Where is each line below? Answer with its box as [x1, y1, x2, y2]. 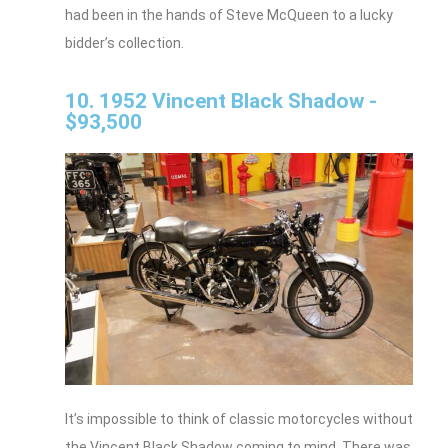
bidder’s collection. [65, 35, 184, 52]
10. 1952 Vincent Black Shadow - [65, 89, 377, 114]
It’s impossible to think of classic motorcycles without [65, 411, 413, 428]
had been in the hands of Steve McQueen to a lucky [65, 7, 393, 24]
